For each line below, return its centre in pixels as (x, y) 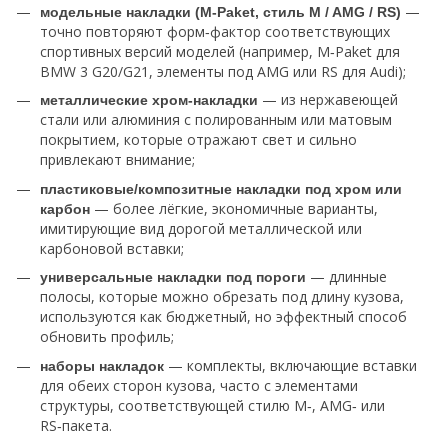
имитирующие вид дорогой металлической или (201, 228)
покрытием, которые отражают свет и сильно (198, 140)
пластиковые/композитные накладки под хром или (221, 188)
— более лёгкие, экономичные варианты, (234, 208)
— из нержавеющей (328, 100)
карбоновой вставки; (112, 248)
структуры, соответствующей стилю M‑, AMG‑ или (212, 405)
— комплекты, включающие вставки (290, 365)
